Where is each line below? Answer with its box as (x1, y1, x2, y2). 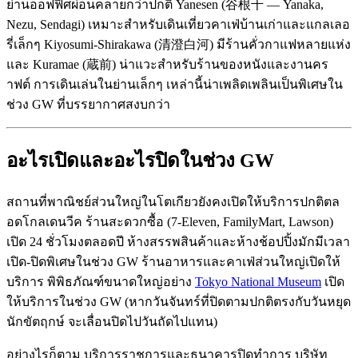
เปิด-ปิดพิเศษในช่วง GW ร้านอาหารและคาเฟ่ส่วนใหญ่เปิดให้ (6, 255, 340, 269)
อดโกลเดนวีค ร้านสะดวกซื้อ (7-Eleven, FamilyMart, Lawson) (6, 215, 333, 229)
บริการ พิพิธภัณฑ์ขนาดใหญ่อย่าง (6, 275, 195, 289)
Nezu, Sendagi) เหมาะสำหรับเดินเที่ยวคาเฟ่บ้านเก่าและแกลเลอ (6, 18, 350, 32)
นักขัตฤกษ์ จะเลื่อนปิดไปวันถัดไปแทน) (6, 315, 217, 329)
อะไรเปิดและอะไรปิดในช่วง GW (6, 150, 274, 172)
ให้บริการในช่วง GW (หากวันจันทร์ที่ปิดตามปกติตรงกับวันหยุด (6, 295, 351, 309)
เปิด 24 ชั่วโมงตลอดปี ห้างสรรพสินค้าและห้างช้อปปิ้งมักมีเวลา (6, 235, 350, 249)
